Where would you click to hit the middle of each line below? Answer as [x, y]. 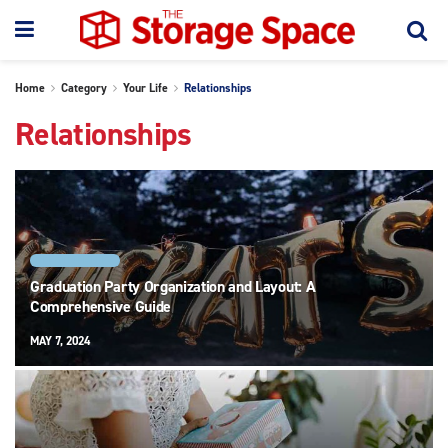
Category [84, 88]
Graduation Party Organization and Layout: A [173, 286]
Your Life [145, 88]
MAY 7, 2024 [60, 340]
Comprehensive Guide [100, 306]
